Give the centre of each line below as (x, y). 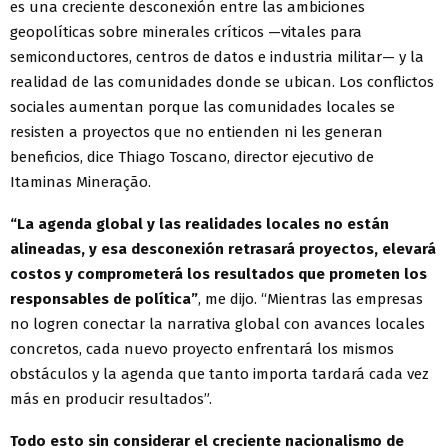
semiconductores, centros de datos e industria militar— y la (217, 57)
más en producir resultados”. (111, 399)
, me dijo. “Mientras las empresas (310, 299)
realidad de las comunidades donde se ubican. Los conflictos (222, 82)
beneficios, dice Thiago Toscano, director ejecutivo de (192, 157)
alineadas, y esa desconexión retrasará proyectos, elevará (223, 249)
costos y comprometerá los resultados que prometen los (218, 274)
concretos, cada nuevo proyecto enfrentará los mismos (202, 349)
